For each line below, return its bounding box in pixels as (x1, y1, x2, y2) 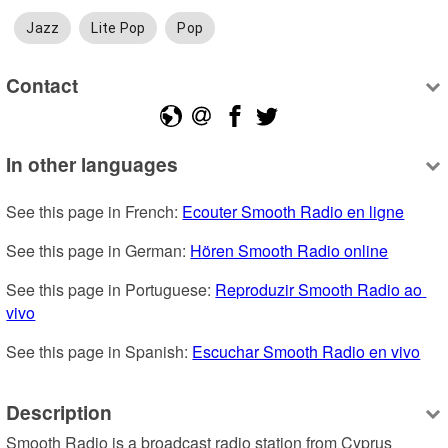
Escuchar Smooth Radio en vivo (192, 340, 421, 364)
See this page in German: (6, 239, 191, 263)
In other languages (6, 150, 179, 179)
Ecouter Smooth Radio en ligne (182, 200, 405, 224)
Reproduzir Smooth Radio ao (215, 278, 423, 302)
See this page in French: (6, 200, 183, 224)
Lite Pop (91, 20, 146, 37)
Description (6, 397, 113, 426)
